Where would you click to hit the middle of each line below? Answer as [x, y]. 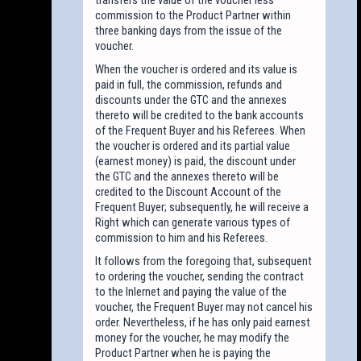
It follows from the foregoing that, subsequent [204, 261]
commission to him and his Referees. [182, 237]
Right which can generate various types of [193, 222]
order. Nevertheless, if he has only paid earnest [203, 322]
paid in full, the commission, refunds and [189, 84]
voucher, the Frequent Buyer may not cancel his [204, 307]
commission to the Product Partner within [193, 15]
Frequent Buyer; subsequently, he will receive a [202, 207]
